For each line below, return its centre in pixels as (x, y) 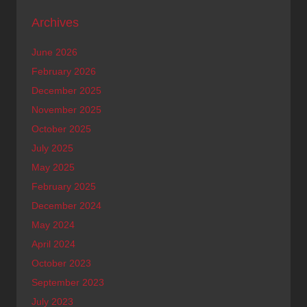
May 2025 (53, 167)
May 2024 (53, 225)
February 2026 (64, 71)
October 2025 (61, 129)
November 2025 (66, 110)
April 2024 (53, 244)
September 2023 (68, 282)
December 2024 (66, 206)
